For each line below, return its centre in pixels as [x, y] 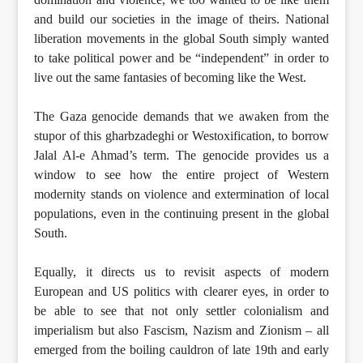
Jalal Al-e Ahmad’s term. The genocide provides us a [181, 155]
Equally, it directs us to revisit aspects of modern [181, 271]
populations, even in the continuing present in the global [181, 213]
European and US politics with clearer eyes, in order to [181, 291]
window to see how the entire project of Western [181, 174]
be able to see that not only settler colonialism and [181, 310]
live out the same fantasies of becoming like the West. [171, 77]
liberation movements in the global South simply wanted [181, 38]
